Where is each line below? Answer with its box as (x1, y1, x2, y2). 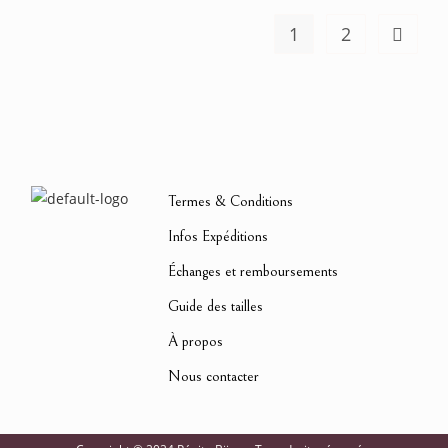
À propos (168, 333, 223, 350)
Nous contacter (168, 368, 259, 385)
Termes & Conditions (168, 193, 293, 210)
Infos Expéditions (168, 228, 268, 245)
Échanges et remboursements (168, 263, 338, 280)
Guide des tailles (168, 298, 263, 315)
